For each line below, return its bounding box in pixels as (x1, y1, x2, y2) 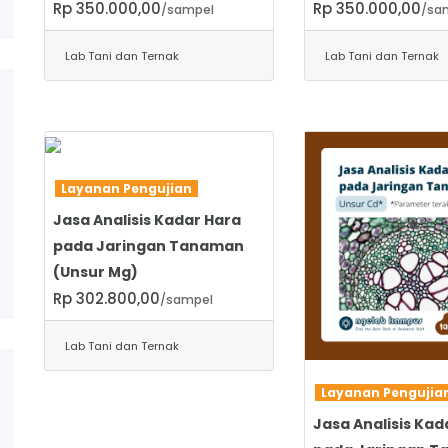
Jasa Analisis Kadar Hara (53, 209, 241, 230)
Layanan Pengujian (55, 179, 198, 197)
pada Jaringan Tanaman (53, 235, 244, 256)
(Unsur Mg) (53, 261, 138, 282)
